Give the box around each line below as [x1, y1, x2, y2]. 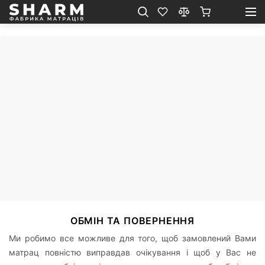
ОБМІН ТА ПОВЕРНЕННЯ [70, 214, 195, 227]
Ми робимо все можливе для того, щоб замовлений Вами [9, 232, 256, 243]
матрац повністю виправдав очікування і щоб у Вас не [9, 247, 256, 257]
